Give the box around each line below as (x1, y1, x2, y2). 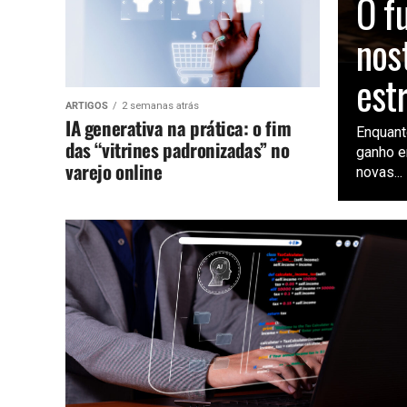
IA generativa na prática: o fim (65, 113, 292, 142)
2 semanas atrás (122, 99, 199, 112)
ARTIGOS (65, 99, 108, 112)
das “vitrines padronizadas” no (65, 134, 290, 164)
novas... (356, 163, 402, 181)
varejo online (65, 156, 163, 185)
